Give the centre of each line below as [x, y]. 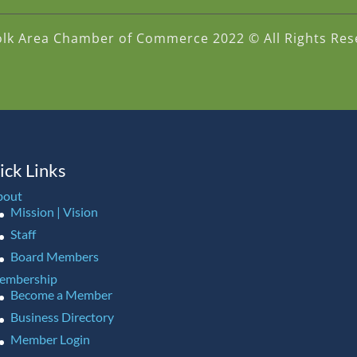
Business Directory [62, 317]
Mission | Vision [54, 212]
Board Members [54, 257]
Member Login [50, 339]
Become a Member [61, 295]
